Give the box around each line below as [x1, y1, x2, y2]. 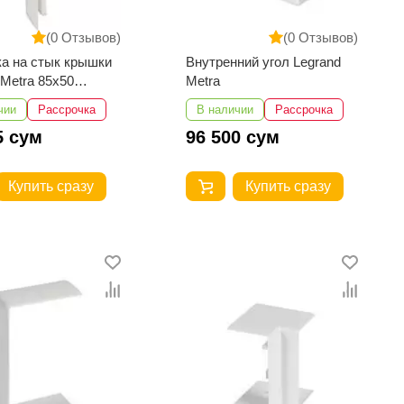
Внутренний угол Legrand [186, 54, 342, 70]
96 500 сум [186, 127, 280, 148]
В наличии [197, 103, 254, 117]
